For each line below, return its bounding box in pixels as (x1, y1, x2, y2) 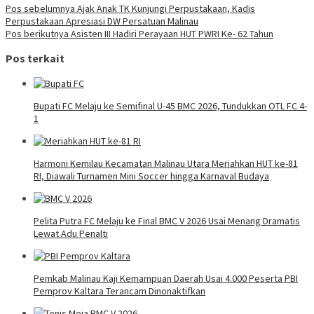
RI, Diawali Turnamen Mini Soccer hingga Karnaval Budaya (34, 169, 269, 182)
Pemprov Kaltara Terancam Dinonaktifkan (34, 284, 205, 297)
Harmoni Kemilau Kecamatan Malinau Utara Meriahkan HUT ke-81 (34, 156, 298, 170)
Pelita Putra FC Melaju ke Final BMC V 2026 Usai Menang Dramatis (34, 214, 300, 227)
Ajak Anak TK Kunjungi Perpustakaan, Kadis (75, 1, 255, 15)
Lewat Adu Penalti (34, 226, 108, 240)
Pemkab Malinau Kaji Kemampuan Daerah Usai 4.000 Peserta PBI (34, 271, 298, 285)
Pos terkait (6, 51, 64, 66)
